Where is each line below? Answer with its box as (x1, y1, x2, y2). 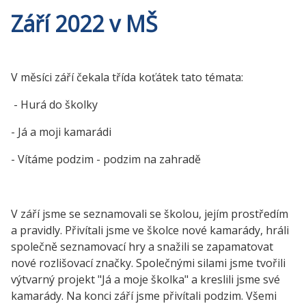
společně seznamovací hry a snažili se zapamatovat (11, 239, 273, 255)
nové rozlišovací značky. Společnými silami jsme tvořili (11, 255, 286, 271)
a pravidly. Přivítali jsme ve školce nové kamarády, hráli (11, 223, 289, 238)
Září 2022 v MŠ (11, 8, 158, 38)
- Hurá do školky (11, 97, 98, 113)
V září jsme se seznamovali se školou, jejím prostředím (11, 206, 288, 222)
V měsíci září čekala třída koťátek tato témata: (11, 70, 243, 85)
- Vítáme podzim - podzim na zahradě (11, 152, 204, 167)
